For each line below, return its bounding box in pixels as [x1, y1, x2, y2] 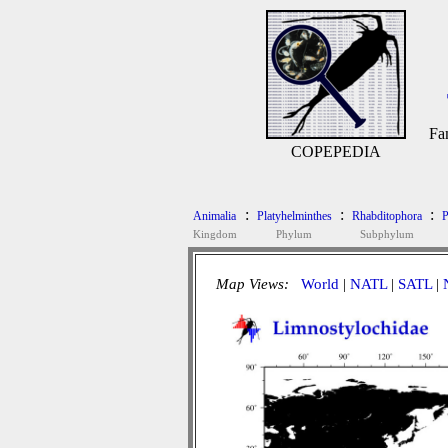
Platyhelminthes [256, 209, 332, 223]
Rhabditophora [351, 209, 422, 223]
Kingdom [192, 228, 237, 240]
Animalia [193, 209, 236, 223]
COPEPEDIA [290, 143, 381, 160]
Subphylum [359, 228, 414, 240]
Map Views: [215, 276, 293, 292]
